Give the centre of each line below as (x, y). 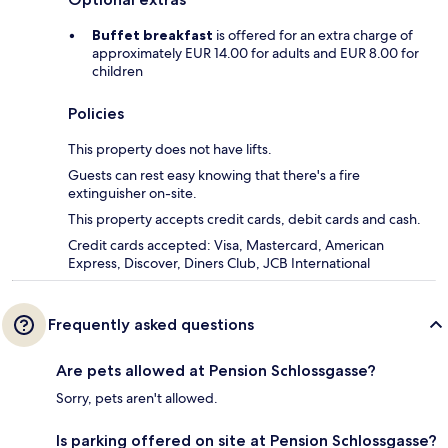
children (117, 71)
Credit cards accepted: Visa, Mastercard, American (226, 245)
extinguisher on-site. (132, 193)
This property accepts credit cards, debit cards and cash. (244, 219)
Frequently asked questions (151, 325)
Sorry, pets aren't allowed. (137, 398)
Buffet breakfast (152, 35)
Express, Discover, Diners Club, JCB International (219, 263)
